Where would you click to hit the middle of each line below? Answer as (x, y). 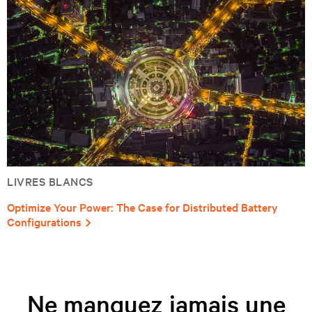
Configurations (44, 222)
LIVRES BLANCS (50, 181)
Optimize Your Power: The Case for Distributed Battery (142, 207)
